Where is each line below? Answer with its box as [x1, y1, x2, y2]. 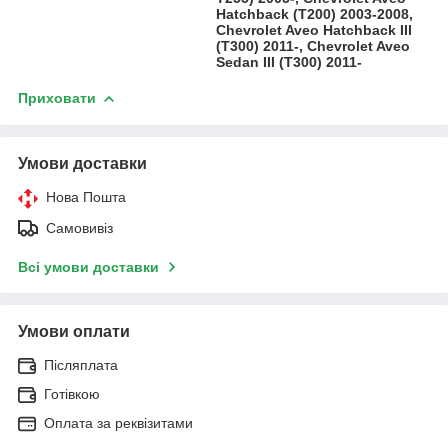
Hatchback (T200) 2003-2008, [216, 5, 414, 22]
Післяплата [44, 356, 118, 373]
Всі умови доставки [18, 258, 159, 275]
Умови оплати [18, 322, 130, 340]
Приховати [18, 89, 96, 106]
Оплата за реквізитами [44, 414, 193, 431]
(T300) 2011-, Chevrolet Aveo [216, 37, 411, 54]
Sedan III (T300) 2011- [216, 53, 363, 70]
